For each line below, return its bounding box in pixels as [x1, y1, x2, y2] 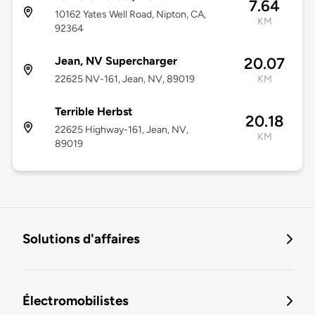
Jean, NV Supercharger [54, 54, 177, 68]
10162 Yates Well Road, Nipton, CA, [54, 8, 206, 21]
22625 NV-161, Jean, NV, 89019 [54, 73, 195, 86]
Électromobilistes [22, 292, 129, 309]
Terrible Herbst [54, 105, 132, 119]
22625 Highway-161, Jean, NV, [54, 124, 188, 136]
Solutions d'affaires [22, 231, 140, 247]
